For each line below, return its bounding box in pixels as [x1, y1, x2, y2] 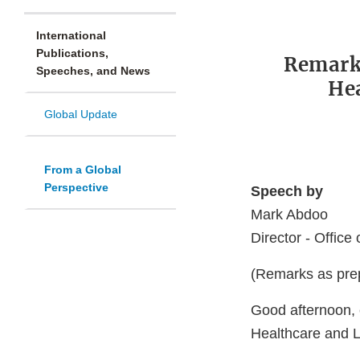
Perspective [44, 181, 108, 194]
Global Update [44, 108, 117, 121]
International [36, 29, 106, 43]
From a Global [44, 163, 121, 177]
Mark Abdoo [251, 207, 328, 223]
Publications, [36, 47, 108, 60]
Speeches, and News [36, 64, 150, 78]
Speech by [251, 183, 323, 200]
